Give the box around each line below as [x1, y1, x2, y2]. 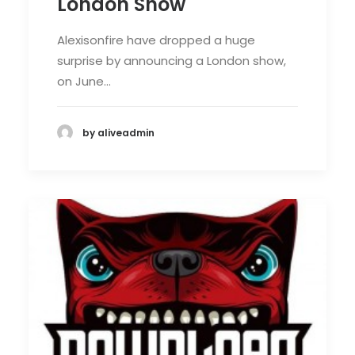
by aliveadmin [82, 125, 155, 139]
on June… [57, 73, 111, 90]
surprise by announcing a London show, [57, 52, 286, 70]
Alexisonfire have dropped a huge [57, 32, 255, 49]
